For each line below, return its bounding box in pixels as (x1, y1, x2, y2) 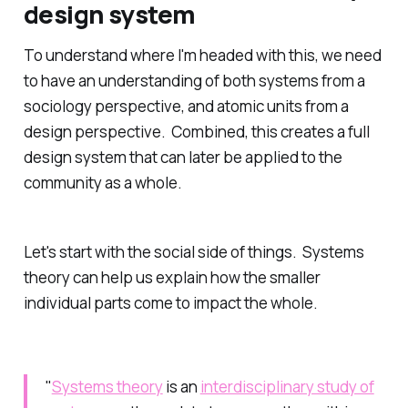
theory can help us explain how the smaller (23, 266, 321, 288)
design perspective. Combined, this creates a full (23, 121, 370, 143)
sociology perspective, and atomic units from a (23, 96, 349, 117)
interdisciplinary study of (199, 375, 374, 397)
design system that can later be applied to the (23, 147, 342, 168)
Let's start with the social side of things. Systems (23, 240, 364, 262)
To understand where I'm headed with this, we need (23, 45, 382, 66)
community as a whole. (23, 172, 182, 194)
